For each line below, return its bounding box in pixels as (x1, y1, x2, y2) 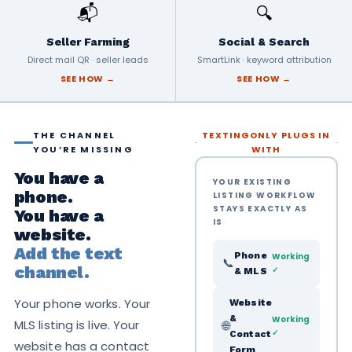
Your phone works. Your (13, 295, 151, 312)
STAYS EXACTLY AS (213, 202, 308, 214)
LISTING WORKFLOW (213, 189, 317, 201)
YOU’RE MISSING (32, 143, 134, 156)
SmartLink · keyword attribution (196, 53, 332, 66)
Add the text (13, 244, 123, 263)
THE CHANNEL (32, 129, 116, 141)
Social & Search (218, 35, 310, 48)
